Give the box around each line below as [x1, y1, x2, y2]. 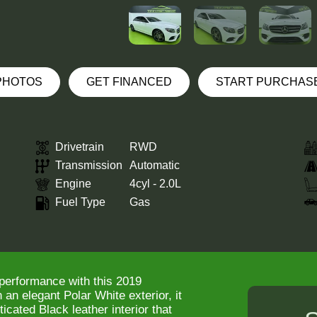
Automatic [129, 159, 180, 172]
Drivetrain [55, 141, 104, 154]
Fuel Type [55, 196, 105, 209]
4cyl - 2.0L [129, 178, 181, 190]
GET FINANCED [86, 75, 172, 88]
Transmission [55, 159, 122, 172]
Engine [55, 178, 91, 190]
